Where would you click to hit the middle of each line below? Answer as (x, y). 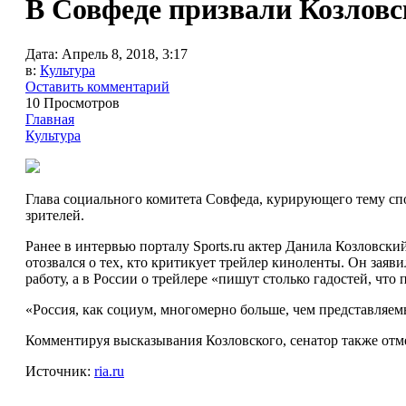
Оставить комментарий (97, 86)
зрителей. (55, 215)
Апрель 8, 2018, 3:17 (125, 53)
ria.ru (109, 371)
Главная (50, 119)
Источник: (60, 371)
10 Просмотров (72, 102)
